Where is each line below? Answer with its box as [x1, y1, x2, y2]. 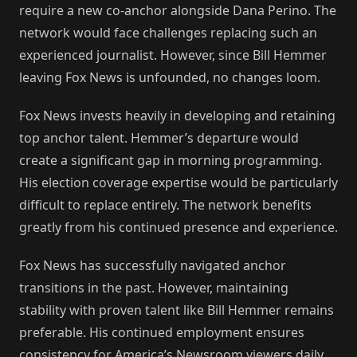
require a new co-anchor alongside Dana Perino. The [19, 2, 336, 20]
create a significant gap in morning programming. [19, 151, 322, 170]
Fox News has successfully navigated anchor [19, 257, 286, 275]
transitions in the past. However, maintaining [19, 279, 288, 297]
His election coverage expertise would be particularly [19, 174, 338, 192]
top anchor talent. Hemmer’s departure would [19, 129, 299, 147]
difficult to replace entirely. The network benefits [19, 196, 312, 214]
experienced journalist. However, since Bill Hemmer [19, 46, 327, 65]
